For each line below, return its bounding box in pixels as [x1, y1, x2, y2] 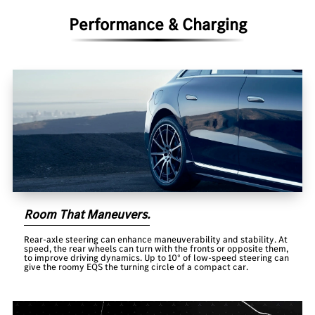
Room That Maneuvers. [24, 205, 150, 223]
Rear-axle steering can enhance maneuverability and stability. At [24, 233, 288, 246]
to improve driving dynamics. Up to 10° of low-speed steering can [24, 252, 290, 264]
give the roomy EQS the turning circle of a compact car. [24, 261, 249, 274]
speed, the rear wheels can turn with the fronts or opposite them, [24, 243, 289, 255]
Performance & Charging [68, 13, 247, 36]
